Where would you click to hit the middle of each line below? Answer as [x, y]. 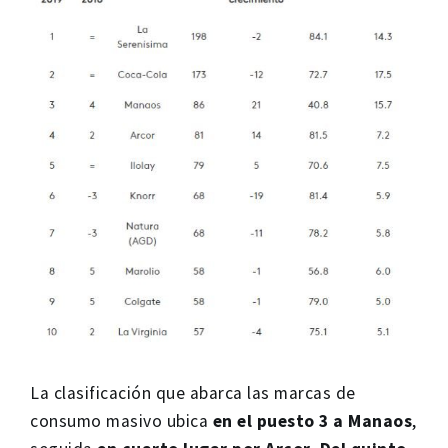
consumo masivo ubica [121, 420]
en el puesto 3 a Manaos [312, 420]
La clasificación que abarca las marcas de [193, 392]
